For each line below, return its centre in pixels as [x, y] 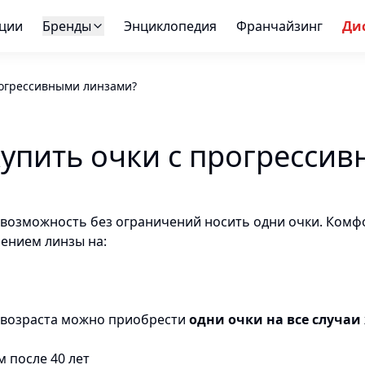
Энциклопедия [170, 26]
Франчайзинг [279, 26]
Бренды [66, 26]
